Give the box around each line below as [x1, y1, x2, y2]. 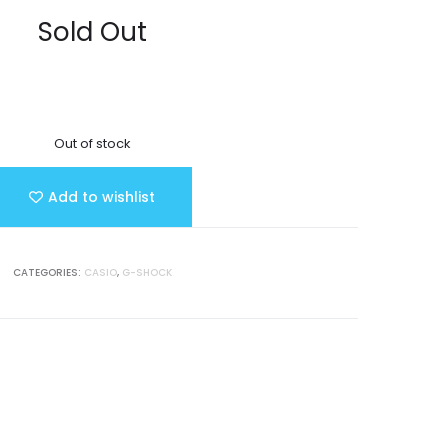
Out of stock [54, 134, 130, 153]
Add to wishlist [48, 187, 156, 207]
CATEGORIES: [12, 265, 84, 280]
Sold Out [37, 14, 147, 50]
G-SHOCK [121, 265, 172, 280]
